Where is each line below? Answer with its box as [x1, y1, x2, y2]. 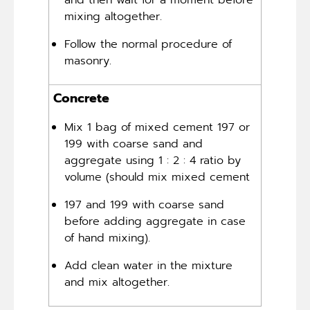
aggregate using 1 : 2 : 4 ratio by [64, 152, 241, 170]
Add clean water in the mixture [64, 257, 233, 275]
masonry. [64, 53, 112, 70]
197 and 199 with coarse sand [64, 197, 225, 214]
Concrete [53, 89, 110, 109]
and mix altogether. [64, 274, 170, 291]
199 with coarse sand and [64, 136, 203, 153]
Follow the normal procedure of [64, 36, 232, 53]
